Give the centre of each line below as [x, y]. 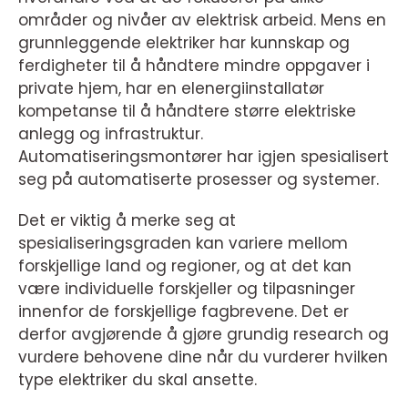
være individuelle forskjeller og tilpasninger [187, 289]
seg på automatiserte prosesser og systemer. [199, 180]
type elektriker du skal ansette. [138, 380]
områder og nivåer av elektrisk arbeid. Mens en [202, 20]
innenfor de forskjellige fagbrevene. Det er [184, 312]
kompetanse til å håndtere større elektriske [187, 112]
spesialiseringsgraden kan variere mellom [183, 244]
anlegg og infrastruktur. [111, 134]
